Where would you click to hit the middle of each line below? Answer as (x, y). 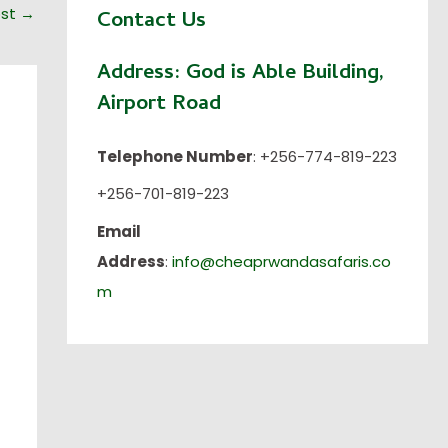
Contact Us (151, 21)
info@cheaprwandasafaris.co (279, 261)
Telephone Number (174, 156)
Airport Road (158, 104)
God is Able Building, (281, 73)
